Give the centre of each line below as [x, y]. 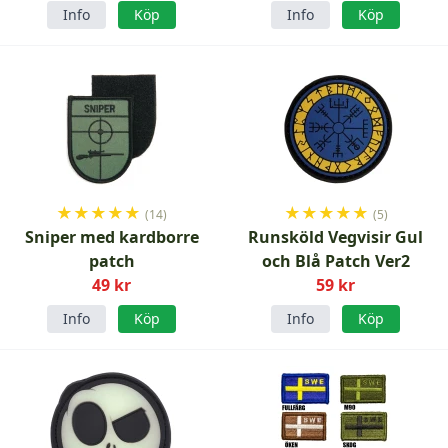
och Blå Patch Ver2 [335, 261]
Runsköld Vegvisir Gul [336, 237]
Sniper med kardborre [111, 237]
